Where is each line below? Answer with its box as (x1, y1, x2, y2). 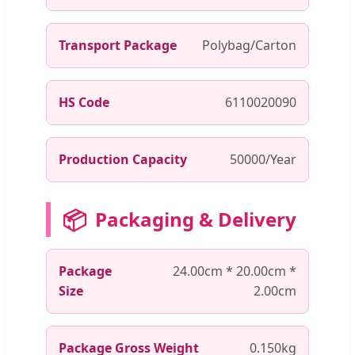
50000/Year (230, 150, 296, 168)
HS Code (59, 93, 109, 111)
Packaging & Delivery (95, 205, 296, 232)
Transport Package (59, 36, 177, 54)
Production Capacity (59, 150, 187, 168)
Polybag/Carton (202, 36, 296, 54)
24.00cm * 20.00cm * (173, 261, 296, 280)
